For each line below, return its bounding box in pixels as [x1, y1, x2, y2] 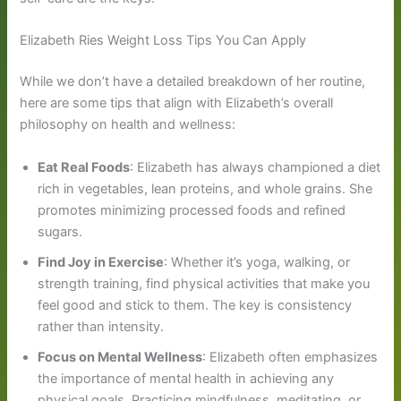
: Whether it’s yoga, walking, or [164, 253, 351, 270]
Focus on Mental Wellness [38, 348, 203, 365]
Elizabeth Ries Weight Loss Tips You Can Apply [20, 32, 307, 49]
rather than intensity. [38, 318, 165, 335]
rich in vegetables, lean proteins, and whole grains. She [38, 180, 373, 197]
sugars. [38, 223, 83, 240]
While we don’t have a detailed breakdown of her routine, [20, 73, 366, 90]
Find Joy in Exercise [38, 253, 165, 270]
